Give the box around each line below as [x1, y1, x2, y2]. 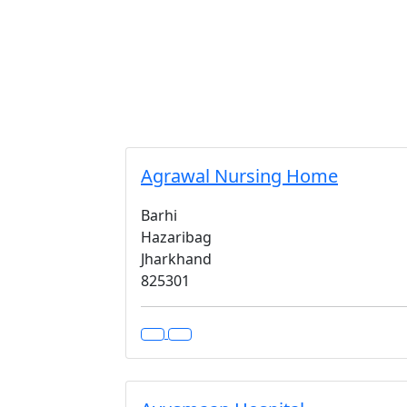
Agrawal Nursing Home [141, 164, 338, 188]
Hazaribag [141, 227, 212, 247]
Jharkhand [141, 249, 212, 269]
